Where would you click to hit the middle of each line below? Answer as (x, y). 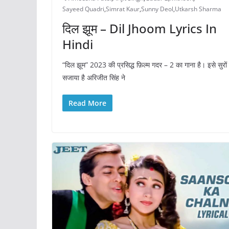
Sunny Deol (157, 9)
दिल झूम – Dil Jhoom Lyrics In (140, 28)
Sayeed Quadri (83, 9)
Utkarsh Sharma (198, 9)
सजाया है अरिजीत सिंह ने (94, 77)
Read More (87, 103)
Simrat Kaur (123, 9)
